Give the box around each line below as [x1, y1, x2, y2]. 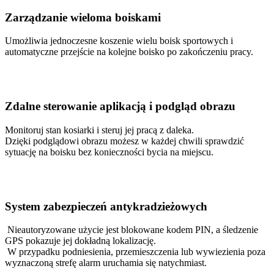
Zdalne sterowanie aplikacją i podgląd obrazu [5, 100, 235, 113]
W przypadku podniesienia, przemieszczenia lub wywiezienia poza [5, 246, 265, 257]
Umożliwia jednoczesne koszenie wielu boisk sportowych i [5, 35, 233, 46]
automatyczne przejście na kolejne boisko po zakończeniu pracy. [5, 46, 253, 57]
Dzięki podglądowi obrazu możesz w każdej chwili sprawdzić [5, 135, 244, 146]
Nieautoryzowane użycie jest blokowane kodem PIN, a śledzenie [5, 224, 258, 235]
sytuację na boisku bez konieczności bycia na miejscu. [5, 146, 213, 157]
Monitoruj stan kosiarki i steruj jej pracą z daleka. [5, 124, 196, 135]
